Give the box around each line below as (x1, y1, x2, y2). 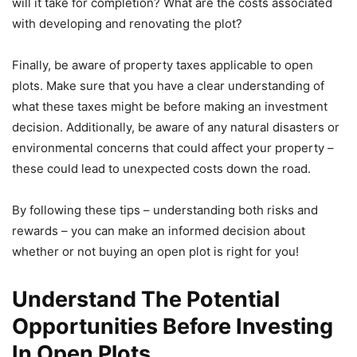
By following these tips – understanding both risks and (12, 202, 318, 218)
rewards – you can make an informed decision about (12, 223, 305, 239)
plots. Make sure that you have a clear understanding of (12, 78, 324, 94)
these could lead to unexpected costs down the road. (12, 161, 311, 177)
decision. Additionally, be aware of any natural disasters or (12, 120, 339, 135)
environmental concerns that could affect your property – (12, 140, 334, 156)
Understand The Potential (12, 286, 280, 313)
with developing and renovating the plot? (12, 16, 242, 32)
